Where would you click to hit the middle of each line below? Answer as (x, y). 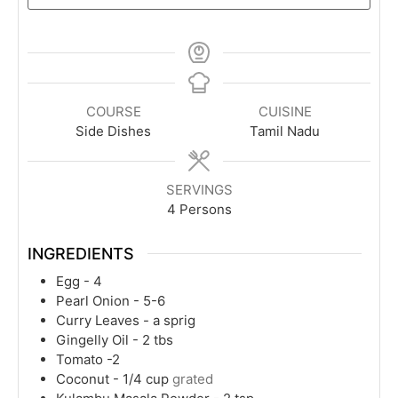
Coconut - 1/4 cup (112, 378)
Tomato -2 (88, 359)
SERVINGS (199, 190)
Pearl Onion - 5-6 (111, 300)
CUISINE (285, 111)
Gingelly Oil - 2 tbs (115, 339)
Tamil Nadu (285, 131)
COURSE (113, 111)
